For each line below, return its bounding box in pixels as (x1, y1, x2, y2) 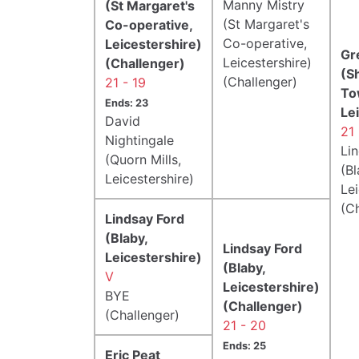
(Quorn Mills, (105, 151, 181, 167)
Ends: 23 (105, 96, 148, 109)
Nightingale (105, 131, 174, 148)
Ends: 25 (223, 339, 266, 352)
